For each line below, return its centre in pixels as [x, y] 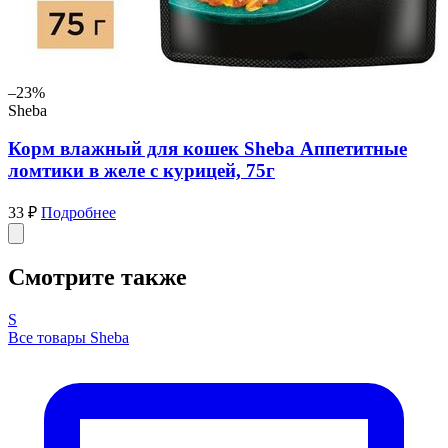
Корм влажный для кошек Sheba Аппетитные [207, 149]
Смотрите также [97, 276]
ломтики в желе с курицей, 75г [141, 171]
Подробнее [78, 212]
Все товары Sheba [68, 337]
